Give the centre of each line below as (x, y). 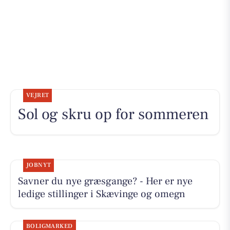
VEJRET (37, 95)
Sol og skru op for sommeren (113, 114)
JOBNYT (39, 165)
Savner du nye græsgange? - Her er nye (105, 181)
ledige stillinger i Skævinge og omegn (101, 194)
